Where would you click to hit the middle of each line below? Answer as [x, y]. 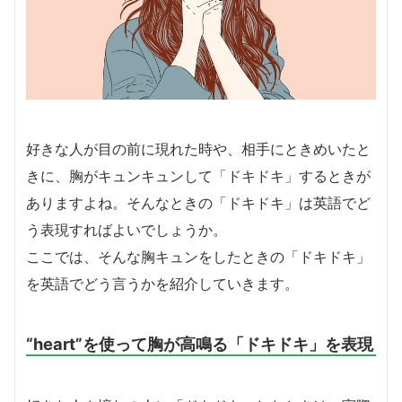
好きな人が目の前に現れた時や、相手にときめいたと [198, 149]
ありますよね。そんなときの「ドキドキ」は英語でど [198, 203]
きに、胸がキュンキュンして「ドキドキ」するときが [198, 176]
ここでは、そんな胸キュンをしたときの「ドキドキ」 [198, 257]
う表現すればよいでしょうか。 [127, 230]
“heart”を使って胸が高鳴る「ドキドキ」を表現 [200, 344]
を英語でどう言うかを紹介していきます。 [162, 284]
